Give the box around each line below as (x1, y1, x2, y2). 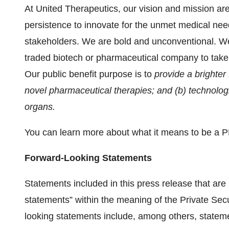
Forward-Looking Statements (25, 153, 152, 163)
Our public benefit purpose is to (25, 69, 154, 79)
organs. (25, 102, 55, 112)
